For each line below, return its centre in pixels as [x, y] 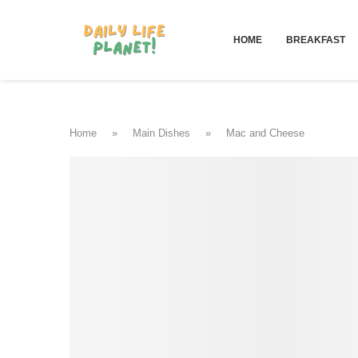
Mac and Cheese [265, 133]
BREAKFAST [315, 40]
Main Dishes [161, 133]
